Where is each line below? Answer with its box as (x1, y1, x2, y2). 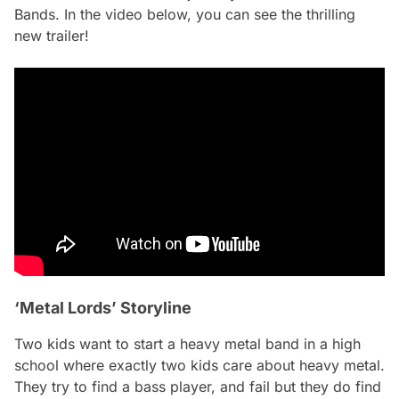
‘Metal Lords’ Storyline (14, 298, 191, 317)
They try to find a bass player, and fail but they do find (14, 378, 381, 395)
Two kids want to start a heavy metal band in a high (14, 335, 361, 353)
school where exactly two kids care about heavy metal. (14, 356, 385, 374)
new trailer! (14, 27, 89, 45)
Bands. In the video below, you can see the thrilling (14, 5, 355, 23)
